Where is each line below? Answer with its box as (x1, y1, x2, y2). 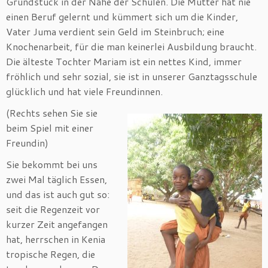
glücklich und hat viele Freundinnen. (6, 84, 163, 99)
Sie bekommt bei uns (6, 157, 98, 172)
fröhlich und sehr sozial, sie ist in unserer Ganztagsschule (6, 69, 257, 84)
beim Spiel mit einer (6, 121, 93, 135)
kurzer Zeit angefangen (6, 217, 108, 232)
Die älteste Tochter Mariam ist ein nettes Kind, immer (6, 54, 242, 69)
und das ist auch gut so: (6, 187, 109, 202)
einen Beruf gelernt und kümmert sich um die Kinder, (6, 10, 238, 24)
